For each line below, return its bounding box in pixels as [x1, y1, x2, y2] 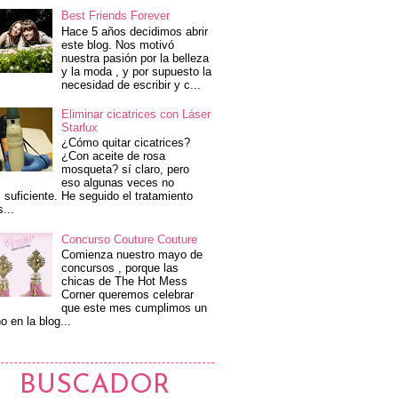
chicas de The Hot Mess [61, 275, 188, 289]
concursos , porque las [61, 261, 179, 275]
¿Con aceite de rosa [61, 149, 166, 163]
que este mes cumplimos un [61, 301, 208, 315]
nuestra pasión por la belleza [61, 51, 210, 65]
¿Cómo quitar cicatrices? [61, 136, 191, 150]
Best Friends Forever [61, 9, 171, 23]
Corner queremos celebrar [61, 288, 195, 302]
